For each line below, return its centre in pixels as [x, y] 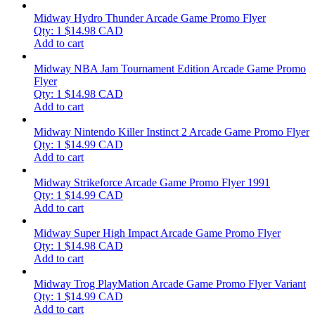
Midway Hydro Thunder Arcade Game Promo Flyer [150, 18]
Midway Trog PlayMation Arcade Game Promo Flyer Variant [170, 283]
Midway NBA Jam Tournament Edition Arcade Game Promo [170, 68]
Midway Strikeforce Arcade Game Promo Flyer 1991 [152, 182]
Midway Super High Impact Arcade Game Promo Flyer [157, 233]
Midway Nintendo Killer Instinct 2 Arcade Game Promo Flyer [172, 131]
